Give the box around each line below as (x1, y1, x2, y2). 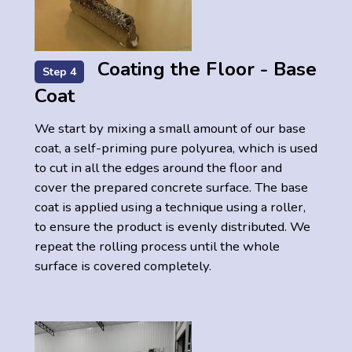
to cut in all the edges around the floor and (35, 159, 282, 178)
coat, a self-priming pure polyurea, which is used (35, 139, 317, 158)
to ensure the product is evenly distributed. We (35, 218, 310, 236)
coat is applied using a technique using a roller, (35, 198, 306, 217)
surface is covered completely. (35, 257, 211, 276)
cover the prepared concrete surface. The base (35, 178, 308, 197)
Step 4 (42, 64, 76, 80)
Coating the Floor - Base (92, 57, 317, 82)
